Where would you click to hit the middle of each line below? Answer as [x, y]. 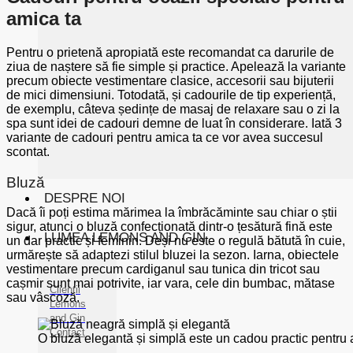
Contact [67, 332]
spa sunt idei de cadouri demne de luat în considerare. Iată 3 [174, 123]
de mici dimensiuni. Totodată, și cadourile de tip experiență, [171, 95]
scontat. [28, 151]
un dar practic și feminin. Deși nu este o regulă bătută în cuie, [176, 241]
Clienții [65, 290]
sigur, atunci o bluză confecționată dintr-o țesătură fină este [169, 227]
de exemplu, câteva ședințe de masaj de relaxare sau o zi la [173, 109]
